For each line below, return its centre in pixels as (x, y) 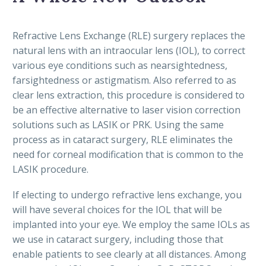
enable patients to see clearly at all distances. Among (129, 254)
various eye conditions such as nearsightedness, (120, 66)
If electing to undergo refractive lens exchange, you (127, 194)
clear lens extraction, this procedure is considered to (129, 95)
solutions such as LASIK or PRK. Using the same (118, 125)
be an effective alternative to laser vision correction (126, 110)
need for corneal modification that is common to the (128, 155)
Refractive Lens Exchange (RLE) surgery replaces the (129, 36)
